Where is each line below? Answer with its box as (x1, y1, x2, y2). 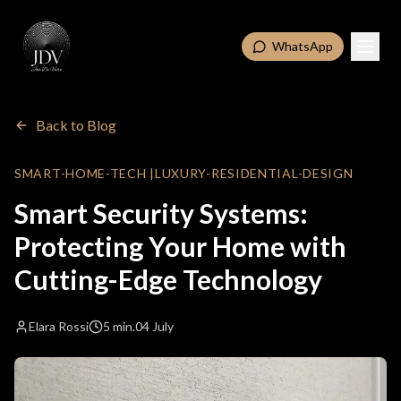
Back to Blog (36, 116, 116, 133)
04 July (135, 319, 174, 334)
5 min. (103, 319, 135, 334)
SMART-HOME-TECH (14, 166, 147, 181)
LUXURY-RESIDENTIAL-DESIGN (154, 166, 354, 181)
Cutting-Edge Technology (14, 263, 322, 295)
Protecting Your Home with (14, 230, 346, 262)
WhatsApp (272, 38, 333, 54)
